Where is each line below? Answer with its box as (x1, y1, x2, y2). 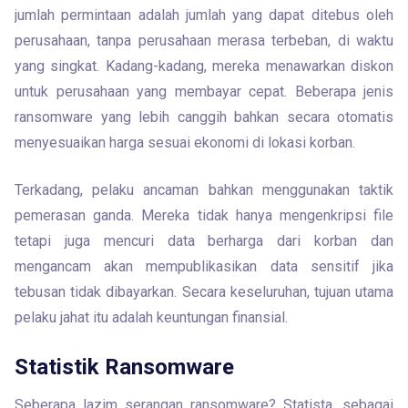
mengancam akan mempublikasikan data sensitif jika (15, 258, 393, 275)
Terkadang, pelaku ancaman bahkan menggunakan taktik (15, 181, 393, 199)
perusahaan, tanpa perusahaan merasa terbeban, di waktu (15, 32, 393, 49)
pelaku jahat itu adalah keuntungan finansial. (15, 309, 288, 326)
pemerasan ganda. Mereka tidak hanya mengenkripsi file (15, 207, 393, 224)
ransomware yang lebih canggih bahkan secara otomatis (15, 108, 393, 126)
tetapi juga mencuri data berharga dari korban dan (15, 232, 393, 250)
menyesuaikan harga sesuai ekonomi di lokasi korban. (15, 134, 355, 151)
